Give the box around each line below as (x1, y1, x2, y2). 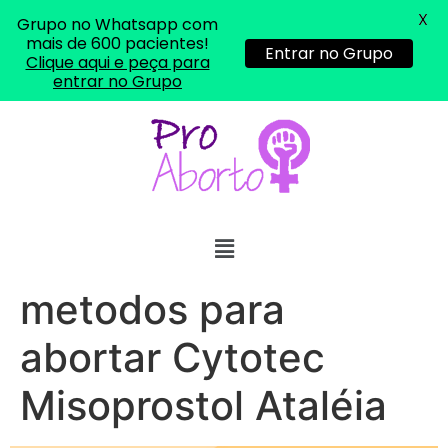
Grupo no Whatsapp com (17, 13, 218, 36)
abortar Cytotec (20, 333, 325, 383)
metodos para (20, 285, 285, 335)
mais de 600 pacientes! (26, 32, 209, 55)
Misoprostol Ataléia (20, 381, 387, 431)
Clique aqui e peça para (25, 51, 210, 74)
